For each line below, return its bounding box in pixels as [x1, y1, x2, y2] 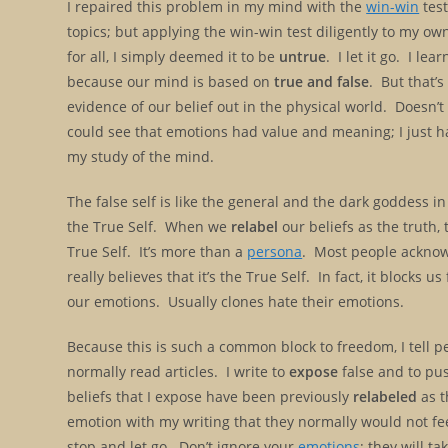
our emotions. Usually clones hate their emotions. [67, 291, 405, 311]
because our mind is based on [67, 71, 275, 91]
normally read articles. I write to [67, 361, 290, 381]
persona [247, 241, 303, 261]
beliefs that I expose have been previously [67, 386, 354, 406]
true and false [274, 71, 370, 91]
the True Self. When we [67, 216, 232, 236]
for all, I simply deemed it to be [67, 46, 280, 66]
